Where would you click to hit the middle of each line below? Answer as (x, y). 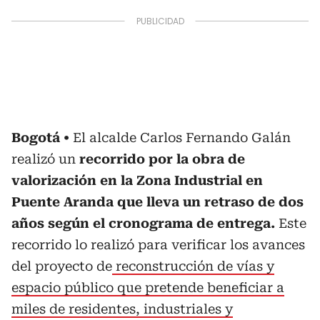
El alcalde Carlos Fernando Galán (182, 137)
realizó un (45, 159)
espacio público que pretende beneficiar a (148, 287)
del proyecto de (62, 266)
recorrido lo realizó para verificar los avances (158, 245)
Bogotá (36, 137)
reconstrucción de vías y (193, 266)
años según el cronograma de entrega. (145, 223)
